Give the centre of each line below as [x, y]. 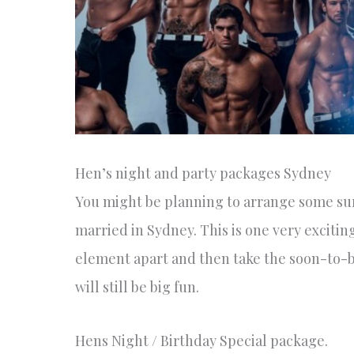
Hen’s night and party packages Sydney [203, 173]
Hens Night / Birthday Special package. [201, 340]
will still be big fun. [137, 287]
